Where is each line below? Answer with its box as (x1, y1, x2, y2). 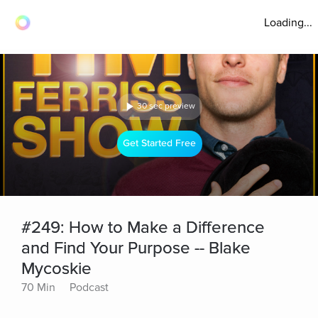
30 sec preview (137, 101, 195, 111)
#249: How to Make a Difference (21, 217, 265, 238)
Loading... (264, 16, 312, 30)
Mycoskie (21, 258, 92, 279)
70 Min (21, 280, 55, 295)
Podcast (70, 280, 109, 295)
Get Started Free (123, 137, 197, 150)
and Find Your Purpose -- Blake (21, 238, 251, 258)
